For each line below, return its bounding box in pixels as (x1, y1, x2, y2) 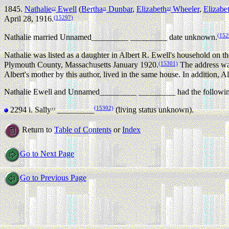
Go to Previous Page (20, 173, 86, 182)
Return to (20, 125, 54, 134)
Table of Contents (54, 125, 111, 134)
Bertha (81, 5, 103, 14)
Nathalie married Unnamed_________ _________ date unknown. (4, 32, 217, 41)
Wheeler (171, 5, 199, 14)
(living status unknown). (113, 105, 194, 114)
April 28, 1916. (4, 14, 54, 24)
